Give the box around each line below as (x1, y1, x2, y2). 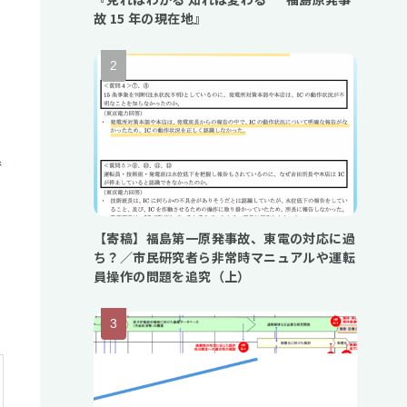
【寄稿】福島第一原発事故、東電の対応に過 (94, 229, 355, 248)
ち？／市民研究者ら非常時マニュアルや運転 (94, 248, 355, 267)
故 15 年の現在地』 (94, 9, 207, 28)
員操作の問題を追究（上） (94, 267, 251, 286)
